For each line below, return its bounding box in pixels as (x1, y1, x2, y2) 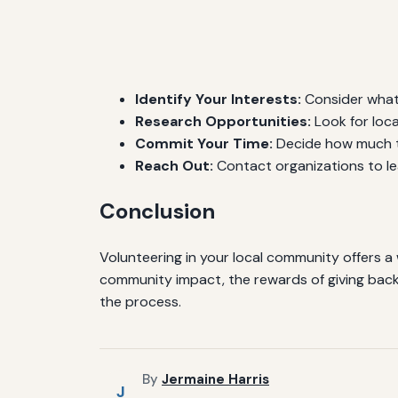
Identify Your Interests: (135, 90, 301, 109)
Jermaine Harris (162, 370, 269, 389)
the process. (99, 292, 181, 312)
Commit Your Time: (135, 134, 273, 154)
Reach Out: (135, 156, 213, 176)
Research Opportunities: (135, 112, 311, 131)
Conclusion (99, 197, 215, 226)
